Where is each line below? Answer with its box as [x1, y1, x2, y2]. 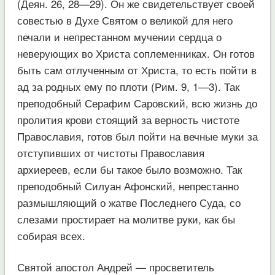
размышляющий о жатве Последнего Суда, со [17, 194, 241, 210]
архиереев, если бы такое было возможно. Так [17, 161, 242, 177]
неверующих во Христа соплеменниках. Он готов [17, 45, 255, 61]
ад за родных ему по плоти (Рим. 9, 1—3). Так [17, 78, 239, 94]
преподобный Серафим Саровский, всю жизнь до [17, 95, 257, 110]
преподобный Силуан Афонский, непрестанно [17, 177, 239, 193]
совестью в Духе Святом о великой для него [17, 12, 233, 28]
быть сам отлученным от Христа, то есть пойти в [17, 61, 257, 77]
